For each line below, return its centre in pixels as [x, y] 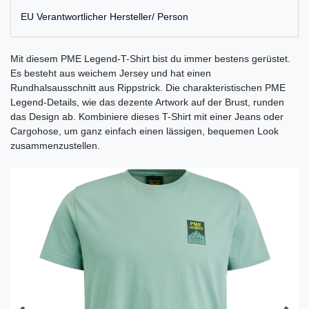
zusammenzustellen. [55, 145]
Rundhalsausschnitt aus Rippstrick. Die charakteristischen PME [148, 87]
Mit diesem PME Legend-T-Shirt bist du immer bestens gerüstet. [150, 58]
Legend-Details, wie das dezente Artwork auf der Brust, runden [147, 102]
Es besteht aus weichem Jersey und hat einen [111, 73]
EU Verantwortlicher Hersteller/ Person [104, 16]
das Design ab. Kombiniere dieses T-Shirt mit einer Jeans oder [147, 116]
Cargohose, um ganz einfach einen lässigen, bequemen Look [144, 131]
